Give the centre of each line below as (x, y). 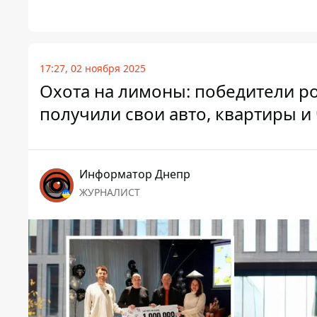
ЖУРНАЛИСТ (110, 192)
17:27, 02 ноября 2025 (93, 69)
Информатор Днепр (135, 174)
